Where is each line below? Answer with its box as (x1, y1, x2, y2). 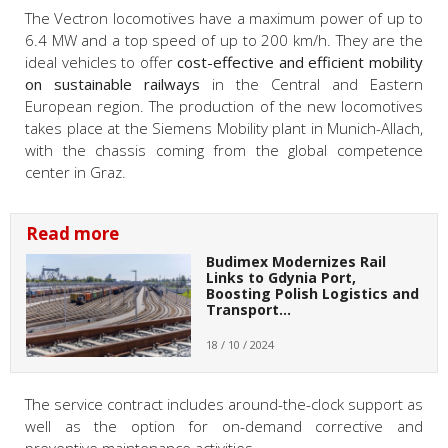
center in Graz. (25, 162, 126, 183)
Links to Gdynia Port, (205, 268, 356, 288)
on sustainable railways (25, 74, 200, 95)
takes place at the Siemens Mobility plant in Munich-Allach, (25, 118, 423, 139)
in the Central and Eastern (200, 74, 423, 95)
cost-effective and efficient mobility (177, 52, 424, 73)
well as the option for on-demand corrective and (25, 415, 423, 436)
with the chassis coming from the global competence (25, 140, 423, 161)
